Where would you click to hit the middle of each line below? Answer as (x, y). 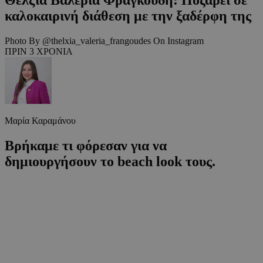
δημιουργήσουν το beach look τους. (110, 161)
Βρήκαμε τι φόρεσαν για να (86, 145)
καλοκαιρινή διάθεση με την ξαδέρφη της (128, 16)
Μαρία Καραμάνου (40, 120)
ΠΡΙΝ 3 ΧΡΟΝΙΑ (39, 51)
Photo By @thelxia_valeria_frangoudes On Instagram (104, 41)
